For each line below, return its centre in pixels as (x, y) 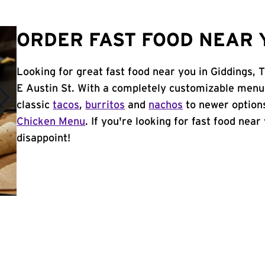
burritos (105, 105)
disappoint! (44, 138)
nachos (166, 105)
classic (35, 105)
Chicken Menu (51, 122)
